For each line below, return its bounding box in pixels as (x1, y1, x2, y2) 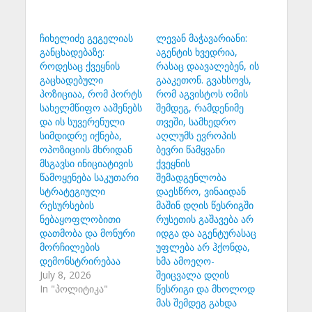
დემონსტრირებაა (39, 253, 120, 267)
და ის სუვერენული (39, 114, 125, 128)
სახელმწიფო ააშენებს (39, 100, 142, 114)
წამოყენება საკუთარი (39, 170, 139, 184)
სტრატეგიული (39, 184, 105, 198)
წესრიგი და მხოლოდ (156, 281, 255, 295)
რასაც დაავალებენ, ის (156, 58, 259, 72)
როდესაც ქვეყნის (39, 58, 120, 72)
